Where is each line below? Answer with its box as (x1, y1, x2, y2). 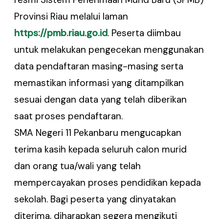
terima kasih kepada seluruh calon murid (14, 143, 187, 155)
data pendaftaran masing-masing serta (14, 60, 184, 72)
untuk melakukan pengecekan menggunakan (14, 43, 204, 56)
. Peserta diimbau (108, 26, 181, 39)
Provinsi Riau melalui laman (14, 10, 129, 22)
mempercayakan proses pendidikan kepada (14, 176, 201, 189)
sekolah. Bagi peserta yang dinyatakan (14, 193, 176, 205)
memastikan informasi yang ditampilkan (14, 76, 184, 89)
